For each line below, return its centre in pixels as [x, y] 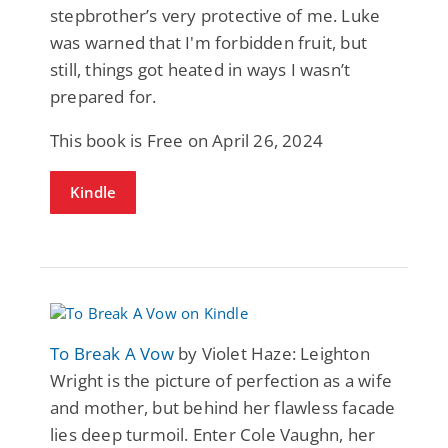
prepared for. [103, 96]
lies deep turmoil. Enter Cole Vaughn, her [213, 434]
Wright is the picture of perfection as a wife [221, 380]
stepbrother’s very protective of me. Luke [215, 15]
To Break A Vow [112, 353]
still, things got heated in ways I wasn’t [200, 69]
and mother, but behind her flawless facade [223, 407]
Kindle [93, 191]
